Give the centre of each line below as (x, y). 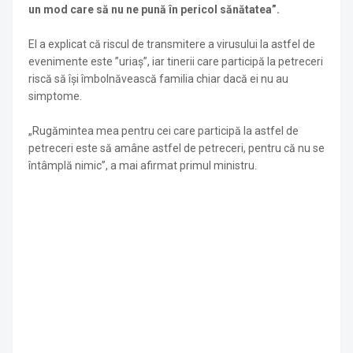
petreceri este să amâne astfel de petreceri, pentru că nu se (176, 148)
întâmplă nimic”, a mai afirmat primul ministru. (143, 165)
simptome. (55, 96)
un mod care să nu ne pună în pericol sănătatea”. (155, 9)
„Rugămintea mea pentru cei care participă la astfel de (163, 131)
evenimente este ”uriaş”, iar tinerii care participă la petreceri (176, 61)
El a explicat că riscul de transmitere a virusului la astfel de (172, 44)
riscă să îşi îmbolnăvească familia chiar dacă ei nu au (158, 79)
